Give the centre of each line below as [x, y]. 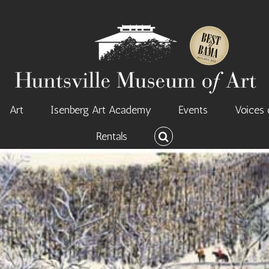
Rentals [111, 136]
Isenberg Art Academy [101, 110]
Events [193, 110]
